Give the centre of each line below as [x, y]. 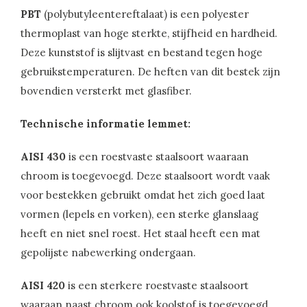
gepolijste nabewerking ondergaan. [108, 253]
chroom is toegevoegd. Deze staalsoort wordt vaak [145, 176]
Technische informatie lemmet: [106, 124]
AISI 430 [43, 157]
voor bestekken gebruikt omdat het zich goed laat [143, 195]
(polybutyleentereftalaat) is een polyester [145, 14]
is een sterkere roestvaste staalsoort [157, 286]
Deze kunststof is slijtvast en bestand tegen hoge [142, 53]
